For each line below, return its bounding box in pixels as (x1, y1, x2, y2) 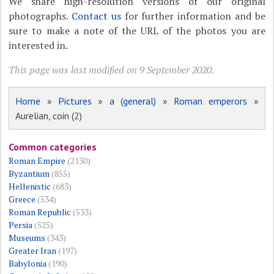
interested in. (9, 39, 68, 53)
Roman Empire (9, 155, 66, 167)
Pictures (58, 95, 92, 108)
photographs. (9, 9, 72, 23)
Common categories (9, 141, 97, 154)
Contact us (72, 9, 121, 23)
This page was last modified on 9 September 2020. (9, 63, 215, 77)
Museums (9, 232, 46, 244)
